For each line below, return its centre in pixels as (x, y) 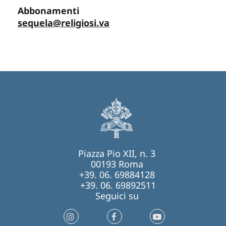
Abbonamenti (48, 11)
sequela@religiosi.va (64, 23)
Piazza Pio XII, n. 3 (117, 154)
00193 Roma (117, 164)
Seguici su (117, 196)
